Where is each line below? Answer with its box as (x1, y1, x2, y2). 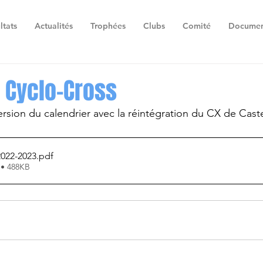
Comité (183, 21, 211, 31)
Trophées (90, 21, 126, 31)
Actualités (35, 21, 73, 31)
